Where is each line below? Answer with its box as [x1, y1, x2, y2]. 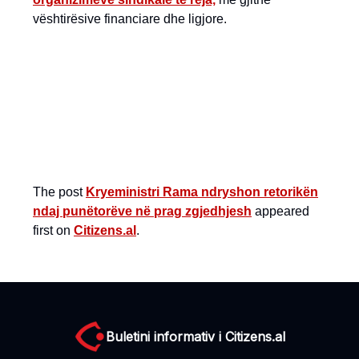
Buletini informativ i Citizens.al [106, 329, 285, 345]
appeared [252, 204, 309, 218]
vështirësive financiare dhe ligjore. [33, 12, 227, 26]
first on [33, 224, 74, 237]
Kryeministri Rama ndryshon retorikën [86, 185, 318, 199]
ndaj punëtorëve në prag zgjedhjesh [33, 204, 252, 218]
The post [33, 185, 86, 199]
